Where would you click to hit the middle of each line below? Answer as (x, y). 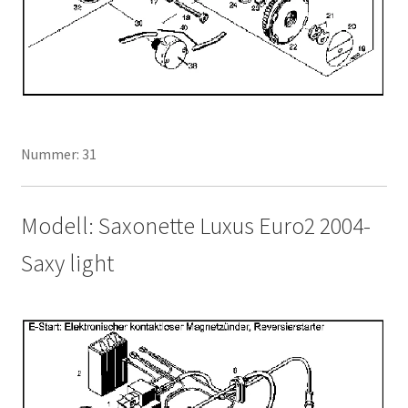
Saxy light (67, 264)
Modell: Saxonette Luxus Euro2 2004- (195, 226)
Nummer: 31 (58, 153)
